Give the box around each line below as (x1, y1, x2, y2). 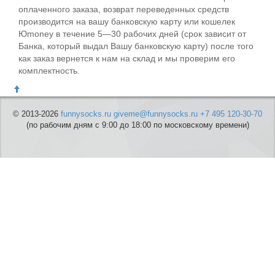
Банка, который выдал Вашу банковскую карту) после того (18, 41, 254, 51)
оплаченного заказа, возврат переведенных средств (18, 4, 229, 14)
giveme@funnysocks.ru (114, 109, 198, 119)
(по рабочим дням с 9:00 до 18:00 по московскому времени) (26, 120, 249, 130)
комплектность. (18, 66, 80, 76)
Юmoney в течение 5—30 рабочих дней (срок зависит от (18, 29, 246, 39)
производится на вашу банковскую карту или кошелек (18, 17, 235, 26)
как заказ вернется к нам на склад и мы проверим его (18, 53, 235, 63)
